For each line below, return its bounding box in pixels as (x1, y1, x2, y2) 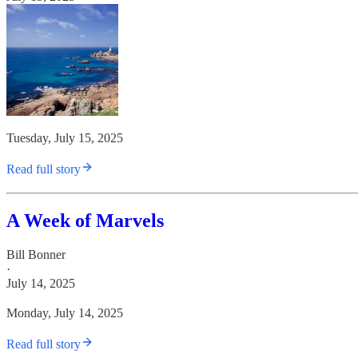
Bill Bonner (6, 247, 66, 261)
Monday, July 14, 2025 (6, 305, 123, 320)
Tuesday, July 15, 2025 (6, 131, 123, 145)
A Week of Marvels (6, 210, 164, 232)
